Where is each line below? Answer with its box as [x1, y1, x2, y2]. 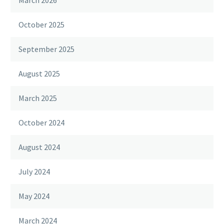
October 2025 [18, 19, 64, 29]
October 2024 [18, 117, 64, 127]
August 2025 [18, 68, 60, 78]
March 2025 [18, 93, 57, 103]
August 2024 [18, 142, 60, 152]
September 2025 [18, 44, 74, 54]
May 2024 [18, 191, 49, 201]
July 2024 [18, 166, 50, 176]
